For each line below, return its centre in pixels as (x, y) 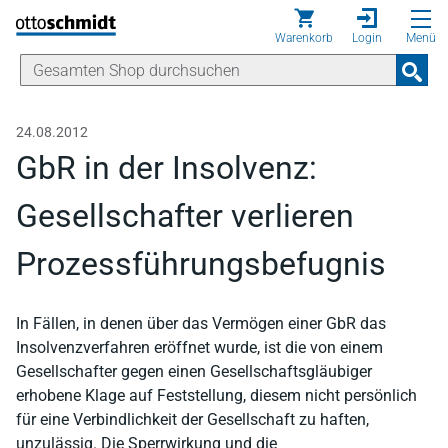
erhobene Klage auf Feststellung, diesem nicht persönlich (216, 395)
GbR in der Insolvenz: (166, 168)
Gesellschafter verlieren (185, 216)
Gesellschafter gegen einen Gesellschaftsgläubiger (194, 371)
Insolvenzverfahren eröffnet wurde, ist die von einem (199, 347)
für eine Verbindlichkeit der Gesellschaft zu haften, (192, 419)
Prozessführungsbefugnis (201, 264)
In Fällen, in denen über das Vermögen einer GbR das (201, 323)
